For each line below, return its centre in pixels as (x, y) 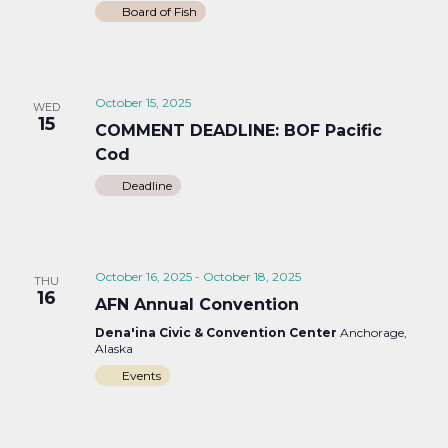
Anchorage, (373, 332)
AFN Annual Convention (196, 304)
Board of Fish (159, 11)
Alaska (113, 348)
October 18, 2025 (251, 276)
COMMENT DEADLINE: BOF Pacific (238, 130)
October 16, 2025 (143, 276)
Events (141, 375)
